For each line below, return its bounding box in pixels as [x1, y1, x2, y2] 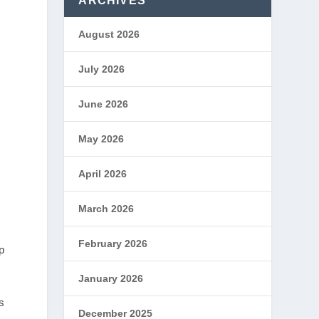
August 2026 [78, 28, 140, 40]
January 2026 [78, 273, 144, 284]
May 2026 [78, 133, 125, 145]
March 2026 [78, 203, 135, 214]
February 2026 [78, 238, 148, 249]
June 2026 [78, 98, 129, 110]
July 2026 [78, 63, 125, 75]
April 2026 [78, 168, 127, 179]
